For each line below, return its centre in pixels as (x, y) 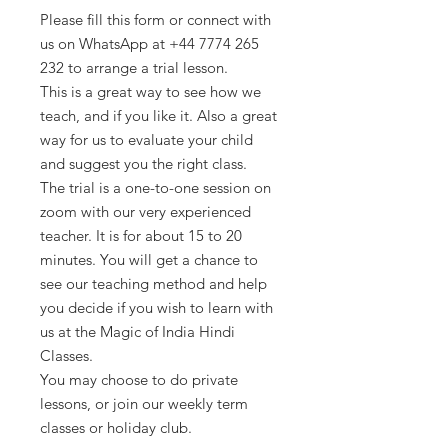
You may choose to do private (139, 380)
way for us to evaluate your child (146, 140)
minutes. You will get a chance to (149, 260)
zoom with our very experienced (145, 212)
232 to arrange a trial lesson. (134, 68)
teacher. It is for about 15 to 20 (141, 236)
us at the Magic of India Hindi (137, 332)
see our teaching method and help (153, 284)
